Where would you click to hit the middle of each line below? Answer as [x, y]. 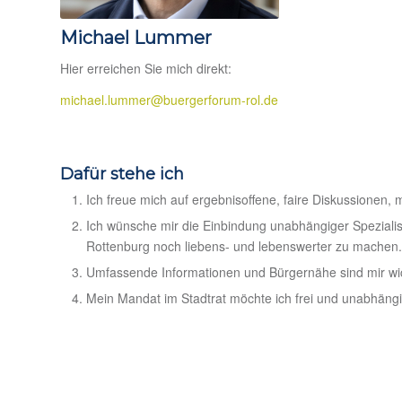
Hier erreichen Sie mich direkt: [146, 68]
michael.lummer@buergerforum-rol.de [169, 99]
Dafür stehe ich [122, 174]
